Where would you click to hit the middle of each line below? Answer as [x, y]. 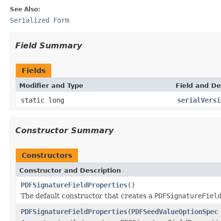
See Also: [25, 9]
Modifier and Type [51, 85]
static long [42, 100]
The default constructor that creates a [88, 196]
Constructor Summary [64, 130]
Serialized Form [39, 20]
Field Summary [49, 45]
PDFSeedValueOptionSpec [175, 211]
